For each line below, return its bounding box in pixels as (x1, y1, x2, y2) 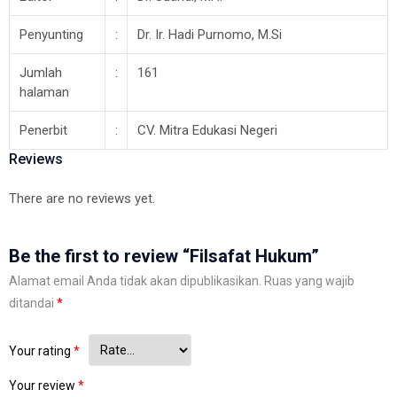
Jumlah (19, 65, 62, 81)
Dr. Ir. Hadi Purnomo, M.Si (136, 27, 282, 43)
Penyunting (19, 27, 83, 43)
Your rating (9, 343, 74, 358)
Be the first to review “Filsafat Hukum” (9, 245, 319, 267)
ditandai (9, 296, 57, 310)
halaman (19, 84, 69, 100)
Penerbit (19, 122, 67, 138)
